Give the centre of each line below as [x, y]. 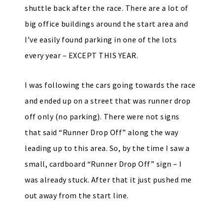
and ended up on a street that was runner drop [108, 101]
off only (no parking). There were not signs [102, 116]
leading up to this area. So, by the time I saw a [107, 148]
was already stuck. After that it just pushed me [108, 180]
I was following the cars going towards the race [110, 85]
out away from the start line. [77, 195]
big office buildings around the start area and [106, 24]
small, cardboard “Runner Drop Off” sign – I [103, 164]
